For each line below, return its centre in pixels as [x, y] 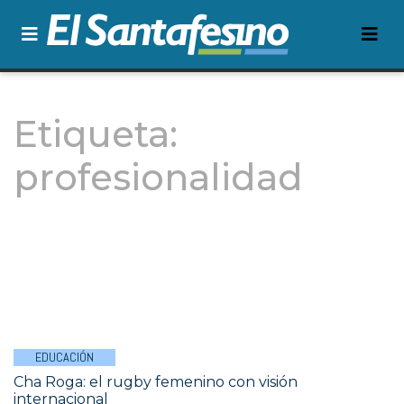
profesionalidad [158, 177]
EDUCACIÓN [64, 357]
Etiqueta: [96, 134]
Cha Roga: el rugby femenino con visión [156, 382]
